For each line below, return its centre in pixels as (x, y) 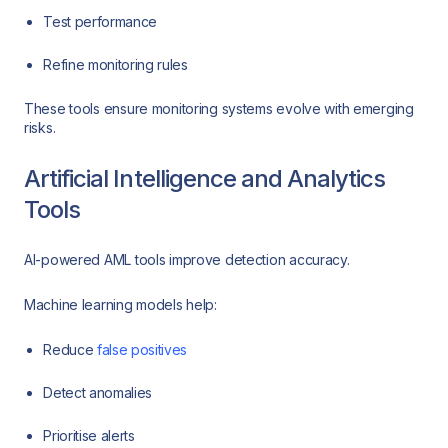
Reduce (70, 349)
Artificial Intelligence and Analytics (205, 178)
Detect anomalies (98, 392)
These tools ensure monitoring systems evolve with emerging (219, 109)
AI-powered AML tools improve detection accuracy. (187, 260)
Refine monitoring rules (115, 64)
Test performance (100, 21)
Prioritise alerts (89, 435)
